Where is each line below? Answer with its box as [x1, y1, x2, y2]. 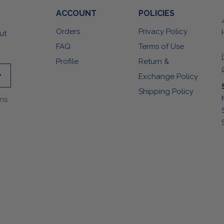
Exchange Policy [138, 72, 198, 81]
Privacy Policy [138, 27, 188, 36]
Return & [138, 57, 169, 66]
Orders [55, 27, 80, 36]
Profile [55, 57, 78, 66]
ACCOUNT [55, 8, 96, 18]
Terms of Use [138, 42, 184, 51]
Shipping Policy [138, 87, 194, 96]
